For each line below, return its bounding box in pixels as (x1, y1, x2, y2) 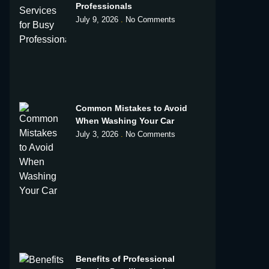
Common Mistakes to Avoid (75, 103, 187, 113)
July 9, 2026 (75, 14, 121, 24)
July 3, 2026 (75, 129, 121, 139)
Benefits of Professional (75, 254, 175, 264)
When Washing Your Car (75, 115, 174, 125)
